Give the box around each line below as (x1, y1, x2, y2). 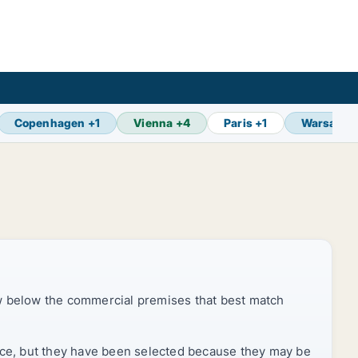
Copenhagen (14, 116, 86, 129)
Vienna (133, 116, 173, 129)
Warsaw (300, 116, 346, 129)
